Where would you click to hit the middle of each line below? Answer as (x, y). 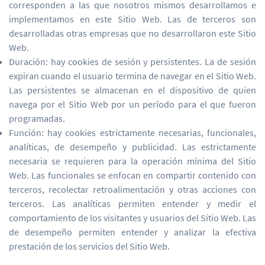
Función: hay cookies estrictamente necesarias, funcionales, (132, 132)
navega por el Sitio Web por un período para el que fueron (132, 104)
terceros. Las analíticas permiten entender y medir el (132, 203)
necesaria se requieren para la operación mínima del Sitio (132, 161)
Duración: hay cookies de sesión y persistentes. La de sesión (132, 62)
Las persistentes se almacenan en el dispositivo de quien (132, 90)
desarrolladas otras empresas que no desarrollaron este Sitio (132, 33)
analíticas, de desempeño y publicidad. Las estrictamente (132, 147)
